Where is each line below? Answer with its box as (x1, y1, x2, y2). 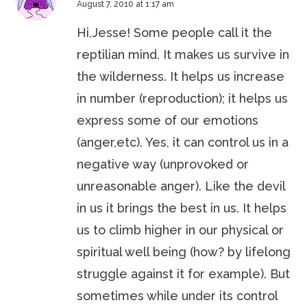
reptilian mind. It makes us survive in (77, 47, 290, 62)
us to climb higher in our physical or (77, 223, 284, 238)
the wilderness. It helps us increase (77, 69, 285, 84)
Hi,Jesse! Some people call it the (77, 25, 273, 40)
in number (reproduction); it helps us (77, 91, 288, 106)
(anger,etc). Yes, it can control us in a (77, 135, 289, 150)
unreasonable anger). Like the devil (77, 179, 286, 194)
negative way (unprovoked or (77, 157, 249, 172)
